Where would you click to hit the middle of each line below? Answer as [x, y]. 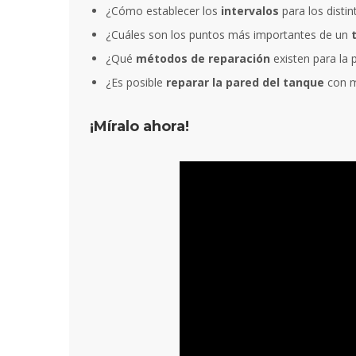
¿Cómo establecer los [163, 11]
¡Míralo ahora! [139, 127]
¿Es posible [134, 83]
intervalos [250, 11]
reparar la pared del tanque [244, 83]
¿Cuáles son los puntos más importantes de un [228, 35]
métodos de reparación [203, 59]
